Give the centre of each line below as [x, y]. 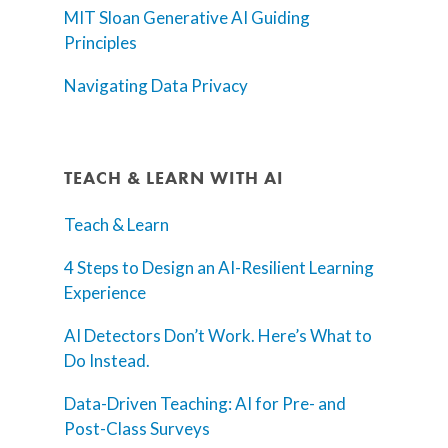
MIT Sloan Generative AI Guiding [187, 18]
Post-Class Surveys [137, 429]
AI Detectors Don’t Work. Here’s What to [218, 336]
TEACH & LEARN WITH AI [174, 178]
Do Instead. [107, 361]
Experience [105, 293]
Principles [100, 43]
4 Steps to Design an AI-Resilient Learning [219, 268]
